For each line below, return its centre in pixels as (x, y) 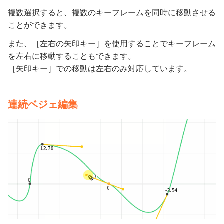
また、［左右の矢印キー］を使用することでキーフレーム (112, 44)
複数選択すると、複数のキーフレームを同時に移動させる (112, 13)
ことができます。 (40, 25)
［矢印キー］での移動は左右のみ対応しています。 (100, 69)
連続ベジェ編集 (43, 104)
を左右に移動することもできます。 (72, 56)
